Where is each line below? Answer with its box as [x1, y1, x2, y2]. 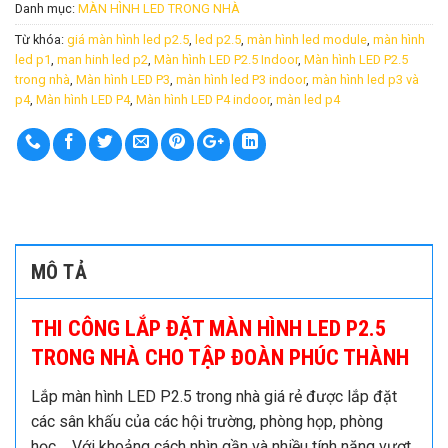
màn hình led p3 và [312, 72, 419, 88]
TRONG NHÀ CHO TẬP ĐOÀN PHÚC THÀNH [31, 344, 409, 371]
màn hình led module [247, 32, 367, 48]
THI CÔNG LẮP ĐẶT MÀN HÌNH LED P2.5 [31, 315, 386, 342]
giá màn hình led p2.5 [67, 32, 189, 48]
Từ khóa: [15, 32, 67, 48]
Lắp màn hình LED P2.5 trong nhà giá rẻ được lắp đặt [31, 386, 397, 406]
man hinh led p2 [57, 52, 148, 68]
